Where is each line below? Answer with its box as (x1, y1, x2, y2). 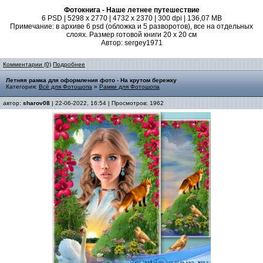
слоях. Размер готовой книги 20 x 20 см (66, 31, 197, 39)
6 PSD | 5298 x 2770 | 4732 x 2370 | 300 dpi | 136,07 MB (41, 14, 222, 22)
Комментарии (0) (3, 61, 51, 68)
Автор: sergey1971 (100, 39, 163, 47)
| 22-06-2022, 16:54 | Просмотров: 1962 (50, 100, 164, 106)
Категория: (6, 83, 39, 90)
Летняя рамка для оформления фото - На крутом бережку (6, 77, 177, 83)
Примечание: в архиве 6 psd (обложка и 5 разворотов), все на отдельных (10, 22, 253, 31)
